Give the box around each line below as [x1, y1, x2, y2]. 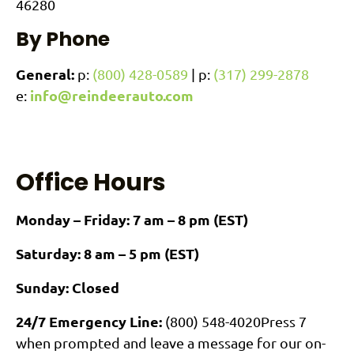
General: [16, 64, 77, 83]
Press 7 [261, 312, 307, 330]
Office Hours [16, 165, 166, 199]
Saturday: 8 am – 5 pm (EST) [16, 243, 199, 262]
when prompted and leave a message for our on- [16, 333, 326, 351]
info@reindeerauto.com [30, 85, 194, 104]
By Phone [16, 24, 110, 53]
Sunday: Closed [16, 277, 119, 296]
